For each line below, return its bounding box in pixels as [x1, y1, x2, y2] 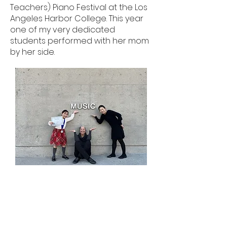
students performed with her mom [10, 35, 149, 47]
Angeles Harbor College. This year [10, 13, 143, 24]
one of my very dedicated [10, 24, 115, 35]
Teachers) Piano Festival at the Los [10, 2, 147, 13]
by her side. [10, 46, 55, 58]
